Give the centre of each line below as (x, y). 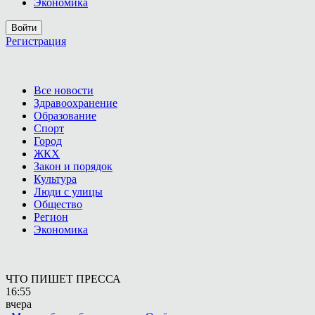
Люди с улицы (68, 192)
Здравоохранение (76, 103)
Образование (65, 116)
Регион (51, 217)
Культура (55, 179)
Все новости (64, 90)
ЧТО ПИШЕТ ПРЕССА (63, 279)
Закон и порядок (73, 166)
